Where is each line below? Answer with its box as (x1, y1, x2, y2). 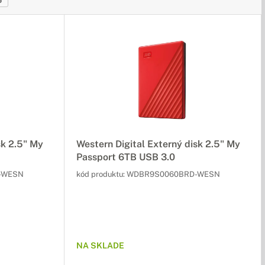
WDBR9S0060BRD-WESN (127, 170, 220, 179)
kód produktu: (76, 170, 127, 179)
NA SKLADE (76, 241, 124, 250)
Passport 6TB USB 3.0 (76, 151, 175, 163)
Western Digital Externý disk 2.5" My (76, 138, 240, 150)
